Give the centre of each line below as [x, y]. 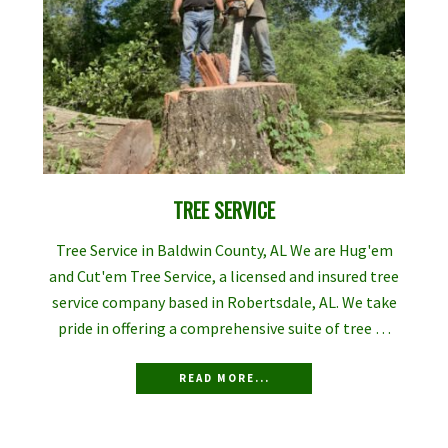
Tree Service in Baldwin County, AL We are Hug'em [224, 249]
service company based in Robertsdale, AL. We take [224, 301]
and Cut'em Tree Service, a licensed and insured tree [224, 275]
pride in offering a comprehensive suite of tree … [224, 327]
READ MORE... [224, 377]
